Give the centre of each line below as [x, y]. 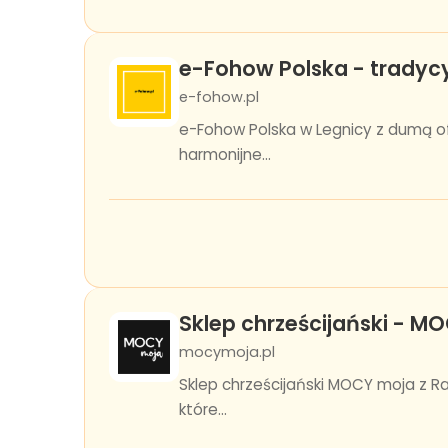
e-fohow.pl [219, 97]
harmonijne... [225, 154]
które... [203, 409]
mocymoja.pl [227, 352]
